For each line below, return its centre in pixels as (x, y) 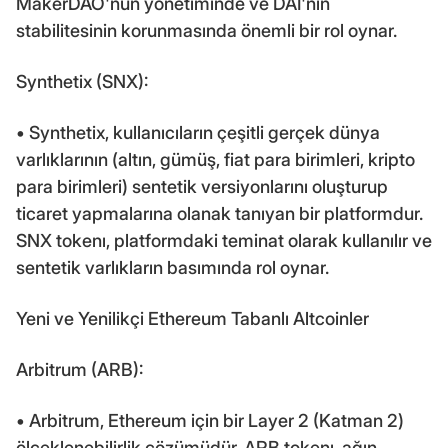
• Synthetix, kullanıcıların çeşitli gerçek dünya (198, 132)
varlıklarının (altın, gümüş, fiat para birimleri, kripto (215, 159)
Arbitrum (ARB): (79, 369)
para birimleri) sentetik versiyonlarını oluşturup (202, 186)
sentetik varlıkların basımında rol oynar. (172, 267)
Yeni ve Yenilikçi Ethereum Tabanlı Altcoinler (192, 318)
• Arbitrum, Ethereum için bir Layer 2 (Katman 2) (210, 420)
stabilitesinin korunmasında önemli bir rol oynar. (206, 30)
